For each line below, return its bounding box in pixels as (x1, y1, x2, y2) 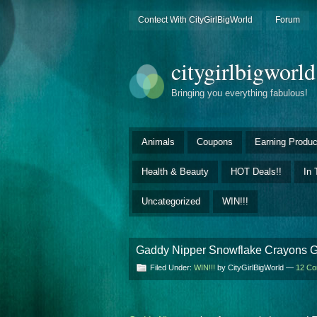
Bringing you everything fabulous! (171, 88, 308, 99)
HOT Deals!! (231, 166, 282, 177)
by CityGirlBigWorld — (215, 263, 296, 272)
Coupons (197, 136, 233, 147)
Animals (142, 136, 175, 147)
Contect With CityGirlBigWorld (137, 15, 253, 25)
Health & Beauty (142, 166, 209, 177)
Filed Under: (150, 263, 194, 272)
